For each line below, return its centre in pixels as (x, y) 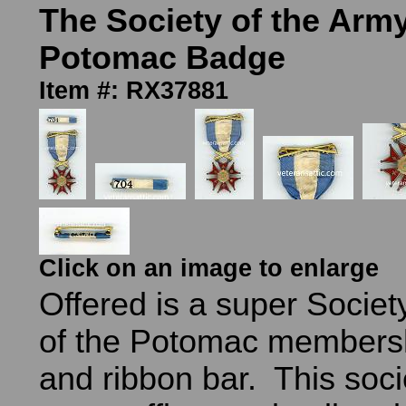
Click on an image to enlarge (209, 268)
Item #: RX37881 (134, 91)
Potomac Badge (162, 58)
